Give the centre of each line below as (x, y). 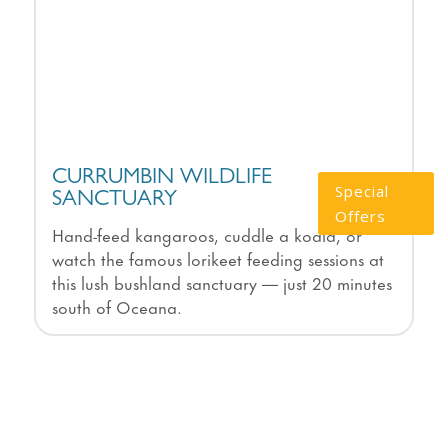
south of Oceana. (116, 306)
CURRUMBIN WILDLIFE (161, 179)
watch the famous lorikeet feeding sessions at (217, 258)
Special (362, 190)
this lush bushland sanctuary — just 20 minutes (221, 282)
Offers (361, 215)
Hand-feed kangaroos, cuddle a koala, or (206, 234)
